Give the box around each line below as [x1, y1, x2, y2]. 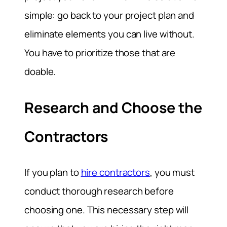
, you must [149, 165, 195, 179]
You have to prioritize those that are [24, 46, 176, 60]
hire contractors [81, 165, 150, 179]
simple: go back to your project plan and [24, 9, 194, 22]
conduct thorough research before [24, 184, 174, 198]
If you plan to [24, 165, 81, 179]
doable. [24, 65, 56, 79]
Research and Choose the [24, 98, 202, 118]
